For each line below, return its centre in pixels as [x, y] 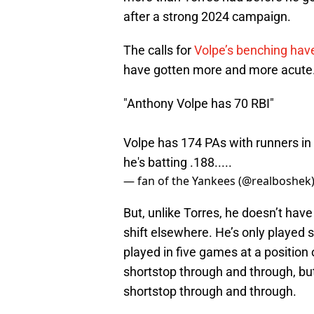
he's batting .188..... [178, 163]
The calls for [159, 50]
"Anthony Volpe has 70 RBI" [199, 104]
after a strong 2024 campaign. [209, 17]
